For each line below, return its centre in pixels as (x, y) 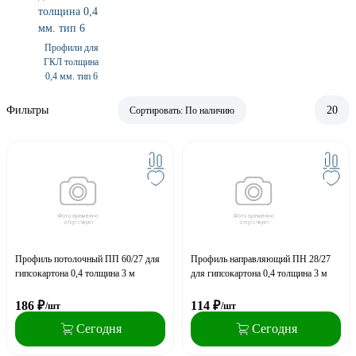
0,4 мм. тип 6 (71, 77)
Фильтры (27, 110)
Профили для (71, 48)
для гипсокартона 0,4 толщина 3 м (259, 273)
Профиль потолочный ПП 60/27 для (87, 259)
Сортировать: (157, 111)
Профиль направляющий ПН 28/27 (261, 259)
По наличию (209, 111)
